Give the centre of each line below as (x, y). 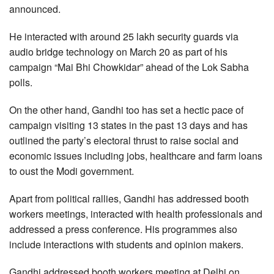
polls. (21, 82)
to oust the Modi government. (72, 171)
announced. (35, 9)
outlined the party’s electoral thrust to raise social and (124, 140)
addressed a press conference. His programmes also (123, 229)
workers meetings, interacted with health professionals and (136, 214)
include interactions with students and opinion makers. (126, 244)
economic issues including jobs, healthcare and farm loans (136, 156)
